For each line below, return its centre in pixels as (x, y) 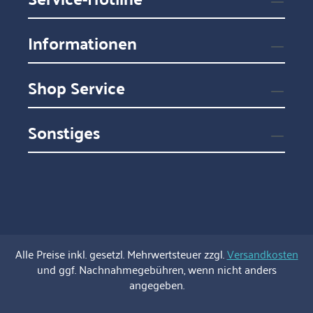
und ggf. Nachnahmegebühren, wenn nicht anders (156, 269)
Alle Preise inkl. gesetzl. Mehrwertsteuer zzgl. (121, 254)
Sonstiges (64, 132)
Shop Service (77, 88)
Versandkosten (262, 254)
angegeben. (156, 284)
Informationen (83, 43)
